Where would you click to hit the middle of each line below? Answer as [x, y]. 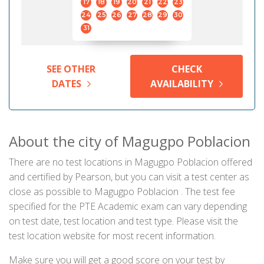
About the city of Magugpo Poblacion [130, 141]
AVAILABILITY [182, 84]
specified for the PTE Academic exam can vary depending [128, 206]
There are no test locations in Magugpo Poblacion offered [131, 162]
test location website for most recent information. [112, 236]
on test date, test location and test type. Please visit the [123, 221]
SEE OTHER [71, 69]
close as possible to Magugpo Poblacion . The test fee [122, 192]
